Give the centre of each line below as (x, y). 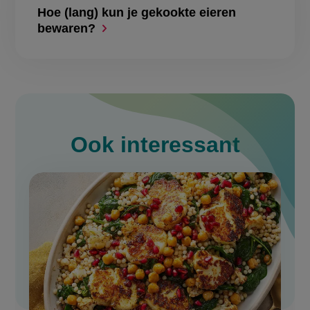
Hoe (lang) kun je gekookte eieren (137, 12)
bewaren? (67, 28)
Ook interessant (155, 144)
